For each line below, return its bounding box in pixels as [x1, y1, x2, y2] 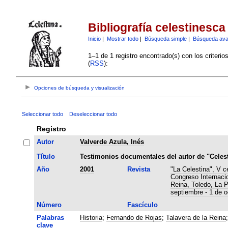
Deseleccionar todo [69, 110, 117, 117]
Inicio [88, 35, 101, 42]
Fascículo [127, 201, 158, 209]
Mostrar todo [106, 35, 138, 42]
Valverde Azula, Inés [79, 137, 144, 146]
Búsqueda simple [144, 35, 187, 42]
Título [36, 152, 55, 160]
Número [36, 201, 62, 209]
